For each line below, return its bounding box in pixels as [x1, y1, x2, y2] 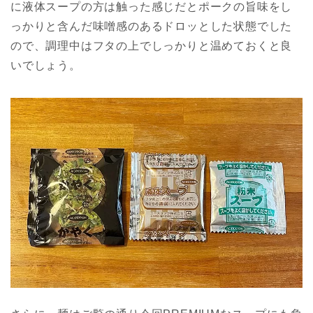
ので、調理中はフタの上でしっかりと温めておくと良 [10, 40, 293, 52]
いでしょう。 [10, 59, 81, 72]
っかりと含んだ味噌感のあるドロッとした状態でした [10, 20, 293, 33]
